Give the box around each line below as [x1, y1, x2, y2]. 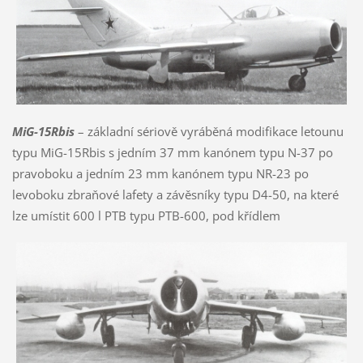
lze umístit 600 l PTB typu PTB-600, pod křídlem [11, 207, 280, 224]
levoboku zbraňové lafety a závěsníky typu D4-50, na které [11, 186, 339, 203]
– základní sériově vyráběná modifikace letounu [74, 122, 344, 139]
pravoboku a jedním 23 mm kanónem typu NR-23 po [11, 164, 309, 181]
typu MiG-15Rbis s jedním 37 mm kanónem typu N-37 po [11, 143, 333, 160]
